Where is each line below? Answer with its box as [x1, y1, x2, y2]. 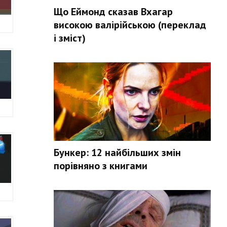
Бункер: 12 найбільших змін [54, 146, 181, 159]
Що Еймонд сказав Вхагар [54, 5, 173, 18]
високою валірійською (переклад [54, 18, 206, 31]
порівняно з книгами [54, 159, 147, 172]
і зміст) [54, 31, 86, 45]
